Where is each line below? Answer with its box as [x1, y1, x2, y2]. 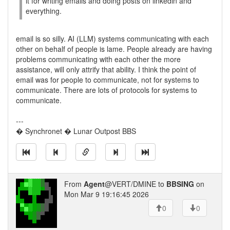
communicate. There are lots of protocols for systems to [16, 85, 197, 95]
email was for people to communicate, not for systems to [16, 74, 199, 85]
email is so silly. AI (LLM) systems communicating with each [16, 33, 209, 44]
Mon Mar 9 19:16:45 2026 [64, 189, 149, 199]
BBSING [166, 179, 194, 189]
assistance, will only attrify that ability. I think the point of [16, 64, 196, 74]
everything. [26, 6, 62, 16]
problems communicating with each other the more [16, 54, 181, 64]
